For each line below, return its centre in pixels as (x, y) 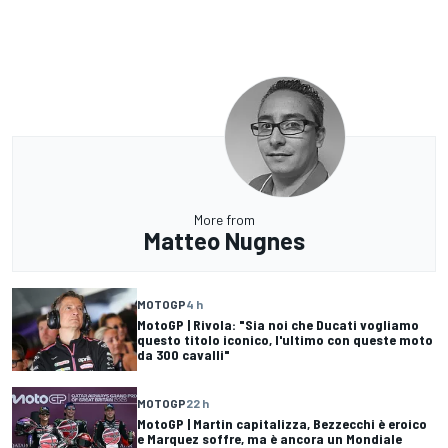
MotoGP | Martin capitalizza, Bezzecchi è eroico (282, 424)
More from (224, 219)
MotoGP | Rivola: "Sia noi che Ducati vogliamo (278, 324)
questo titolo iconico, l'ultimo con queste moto (285, 339)
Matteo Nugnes (224, 240)
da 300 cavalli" (183, 354)
